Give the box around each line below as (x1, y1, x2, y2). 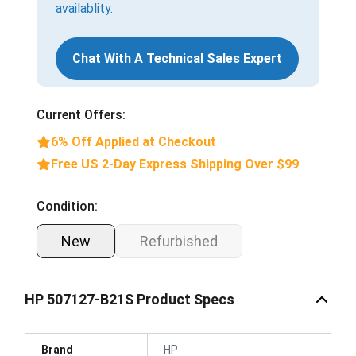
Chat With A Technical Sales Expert (72, 50, 282, 66)
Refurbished (140, 232, 218, 250)
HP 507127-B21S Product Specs (25, 291, 234, 308)
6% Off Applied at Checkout (51, 133, 216, 149)
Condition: (37, 198, 98, 214)
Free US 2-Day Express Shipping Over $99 (51, 156, 299, 172)
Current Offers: (37, 106, 126, 122)
